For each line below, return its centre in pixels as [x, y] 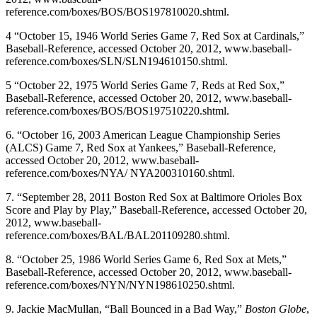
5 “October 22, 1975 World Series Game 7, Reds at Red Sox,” [145, 85]
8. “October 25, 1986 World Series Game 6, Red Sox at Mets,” [146, 259]
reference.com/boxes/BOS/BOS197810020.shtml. [117, 11]
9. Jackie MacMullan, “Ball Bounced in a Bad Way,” [125, 309]
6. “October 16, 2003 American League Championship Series [143, 134]
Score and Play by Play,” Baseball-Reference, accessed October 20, [156, 209]
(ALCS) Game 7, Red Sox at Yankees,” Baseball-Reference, [141, 147]
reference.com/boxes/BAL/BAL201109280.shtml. [118, 235]
